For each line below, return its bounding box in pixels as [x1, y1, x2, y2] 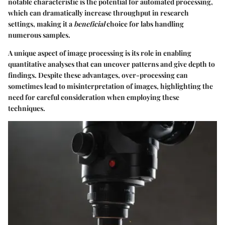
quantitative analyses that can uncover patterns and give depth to [8, 59, 215, 69]
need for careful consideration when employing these [8, 92, 179, 102]
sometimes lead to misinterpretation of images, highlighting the [8, 81, 213, 91]
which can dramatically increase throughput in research [8, 8, 189, 18]
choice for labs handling [105, 19, 184, 29]
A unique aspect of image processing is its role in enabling [8, 48, 191, 58]
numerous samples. [8, 30, 70, 40]
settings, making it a [8, 19, 74, 29]
